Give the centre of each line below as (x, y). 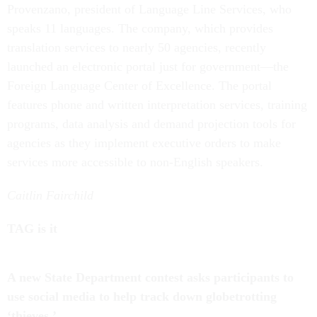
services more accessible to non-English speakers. (135, 162)
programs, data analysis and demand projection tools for (151, 124)
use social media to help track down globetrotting (142, 296)
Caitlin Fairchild (50, 195)
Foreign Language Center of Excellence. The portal (139, 86)
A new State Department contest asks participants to (150, 277)
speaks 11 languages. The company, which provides (140, 28)
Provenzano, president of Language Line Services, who (149, 9)
